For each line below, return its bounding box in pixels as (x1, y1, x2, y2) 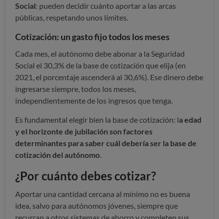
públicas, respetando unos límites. (15, 12, 128, 22)
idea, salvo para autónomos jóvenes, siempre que (15, 200, 178, 210)
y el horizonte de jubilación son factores (15, 126, 153, 136)
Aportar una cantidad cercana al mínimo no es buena (15, 189, 190, 198)
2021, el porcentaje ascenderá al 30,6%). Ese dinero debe (15, 72, 203, 82)
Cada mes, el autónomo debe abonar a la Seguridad (15, 48, 185, 58)
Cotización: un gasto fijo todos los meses (15, 31, 170, 42)
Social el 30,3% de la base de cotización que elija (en (15, 60, 186, 70)
